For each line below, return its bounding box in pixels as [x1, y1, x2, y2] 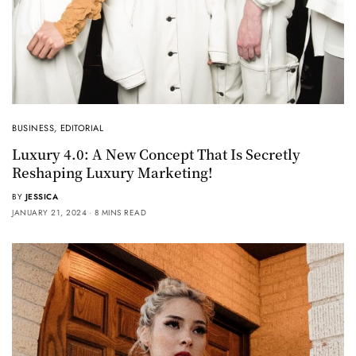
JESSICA [25, 190, 58, 203]
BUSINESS [12, 121, 55, 134]
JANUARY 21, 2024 [12, 206, 87, 219]
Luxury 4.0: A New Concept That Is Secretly [12, 143, 300, 164]
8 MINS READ [94, 206, 146, 219]
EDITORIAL [60, 121, 104, 134]
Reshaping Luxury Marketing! [12, 161, 213, 182]
